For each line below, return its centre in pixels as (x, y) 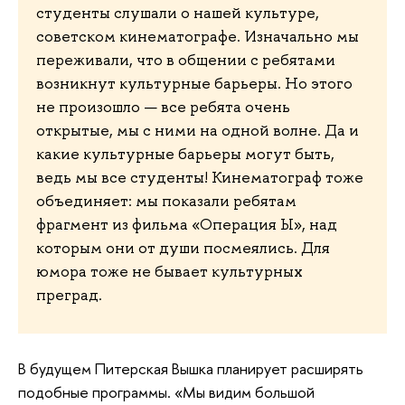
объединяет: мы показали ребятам (166, 201)
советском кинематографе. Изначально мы (198, 37)
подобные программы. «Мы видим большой (166, 391)
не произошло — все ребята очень (163, 107)
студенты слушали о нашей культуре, (178, 13)
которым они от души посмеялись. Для (183, 248)
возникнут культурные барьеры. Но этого (194, 84)
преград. (73, 295)
